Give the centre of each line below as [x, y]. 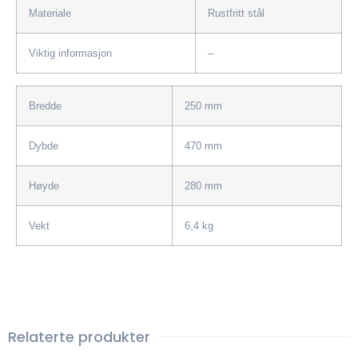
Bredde [45, 106]
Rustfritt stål [239, 14]
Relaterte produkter [79, 337]
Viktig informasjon [70, 54]
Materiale [50, 14]
